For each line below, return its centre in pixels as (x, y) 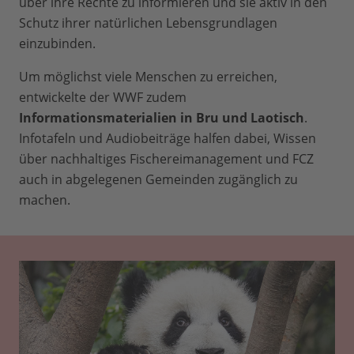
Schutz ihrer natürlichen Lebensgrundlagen (148, 23)
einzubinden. (57, 44)
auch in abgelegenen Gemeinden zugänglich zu (158, 180)
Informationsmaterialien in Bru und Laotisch (162, 118)
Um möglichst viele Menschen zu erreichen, (148, 77)
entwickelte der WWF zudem (103, 98)
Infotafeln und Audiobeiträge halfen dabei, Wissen (168, 139)
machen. (45, 200)
